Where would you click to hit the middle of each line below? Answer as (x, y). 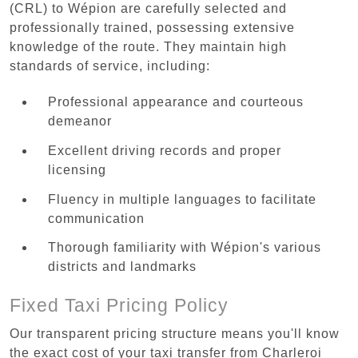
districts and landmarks (122, 267)
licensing (77, 169)
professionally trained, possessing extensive (152, 27)
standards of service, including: (110, 66)
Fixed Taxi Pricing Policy (119, 305)
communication (96, 218)
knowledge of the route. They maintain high (148, 46)
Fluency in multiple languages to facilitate (182, 199)
